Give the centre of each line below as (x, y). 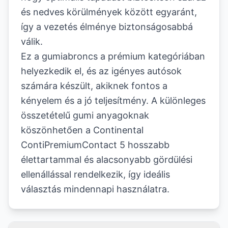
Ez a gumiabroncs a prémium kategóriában (113, 56)
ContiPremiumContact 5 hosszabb (95, 145)
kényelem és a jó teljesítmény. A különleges (113, 101)
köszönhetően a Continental (82, 130)
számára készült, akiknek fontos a (94, 86)
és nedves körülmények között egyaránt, (109, 12)
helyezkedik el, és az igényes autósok (101, 71)
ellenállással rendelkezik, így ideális (95, 174)
